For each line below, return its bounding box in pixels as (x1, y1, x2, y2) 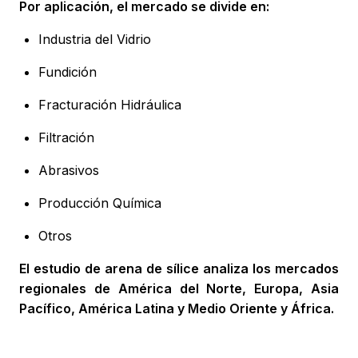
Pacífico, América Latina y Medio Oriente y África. (19, 300, 334, 317)
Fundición (38, 64, 97, 81)
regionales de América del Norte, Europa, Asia (19, 280, 339, 297)
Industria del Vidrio (38, 31, 151, 48)
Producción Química (38, 195, 161, 212)
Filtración (38, 129, 94, 146)
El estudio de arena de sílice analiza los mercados (19, 261, 339, 277)
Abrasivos (38, 162, 99, 179)
